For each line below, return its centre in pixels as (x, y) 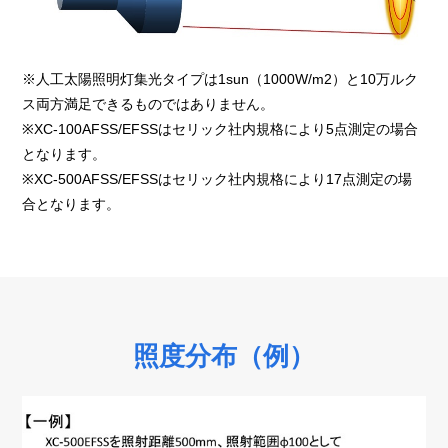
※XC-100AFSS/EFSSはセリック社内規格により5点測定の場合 (220, 129)
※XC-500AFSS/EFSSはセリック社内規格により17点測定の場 (217, 179)
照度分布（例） (224, 356)
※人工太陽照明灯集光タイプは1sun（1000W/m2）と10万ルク (220, 79)
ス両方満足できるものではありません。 (148, 104)
